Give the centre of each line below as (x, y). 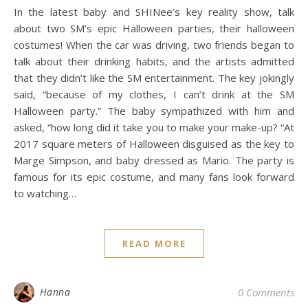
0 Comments (266, 292)
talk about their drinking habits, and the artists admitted (154, 61)
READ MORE (154, 243)
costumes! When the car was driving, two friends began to (154, 45)
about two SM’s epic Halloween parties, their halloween (154, 28)
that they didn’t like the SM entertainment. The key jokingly (154, 78)
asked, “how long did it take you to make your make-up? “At (154, 127)
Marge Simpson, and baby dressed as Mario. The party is (154, 160)
